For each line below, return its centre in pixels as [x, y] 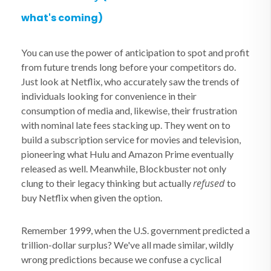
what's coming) [62, 18]
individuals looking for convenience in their [109, 96]
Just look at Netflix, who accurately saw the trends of [130, 81]
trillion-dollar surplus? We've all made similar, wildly [127, 245]
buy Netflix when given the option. [92, 198]
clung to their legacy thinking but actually [107, 183]
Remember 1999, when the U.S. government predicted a [135, 230]
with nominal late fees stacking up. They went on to [126, 125]
